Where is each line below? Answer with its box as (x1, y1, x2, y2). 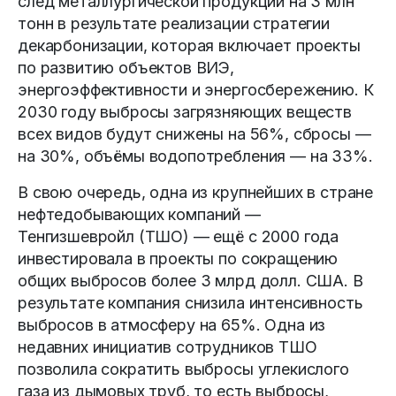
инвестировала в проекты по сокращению (18, 248, 339, 268)
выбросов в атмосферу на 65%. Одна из (18, 315, 326, 334)
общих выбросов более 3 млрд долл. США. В (18, 270, 363, 290)
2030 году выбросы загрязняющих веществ (18, 102, 352, 121)
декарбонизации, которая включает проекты (18, 35, 361, 55)
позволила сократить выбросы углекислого (18, 359, 349, 378)
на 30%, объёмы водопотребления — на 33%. (18, 146, 373, 165)
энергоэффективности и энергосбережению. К (18, 80, 374, 99)
